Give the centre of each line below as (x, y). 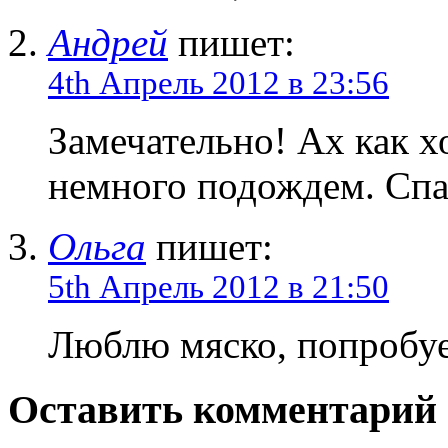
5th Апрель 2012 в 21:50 (218, 287)
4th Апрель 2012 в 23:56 (218, 83)
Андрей (108, 43)
